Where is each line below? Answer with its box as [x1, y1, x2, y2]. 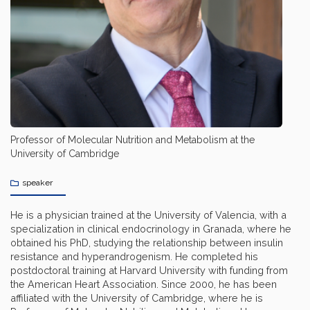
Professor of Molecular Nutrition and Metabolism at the [10, 134, 255, 146]
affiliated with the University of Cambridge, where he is [10, 292, 263, 304]
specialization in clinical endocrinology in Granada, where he [10, 223, 291, 235]
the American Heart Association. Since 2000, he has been [10, 278, 277, 291]
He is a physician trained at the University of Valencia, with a [10, 209, 286, 221]
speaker [22, 178, 53, 188]
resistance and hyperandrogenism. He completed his [10, 250, 258, 263]
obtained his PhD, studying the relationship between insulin [10, 237, 283, 249]
